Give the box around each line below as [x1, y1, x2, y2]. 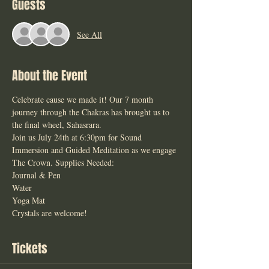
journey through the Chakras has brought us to [12, 106, 172, 118]
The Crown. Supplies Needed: [12, 157, 116, 169]
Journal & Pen [12, 169, 63, 181]
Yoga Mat [12, 195, 47, 207]
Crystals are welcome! [12, 207, 89, 219]
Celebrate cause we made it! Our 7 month [12, 94, 156, 106]
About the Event [12, 67, 87, 85]
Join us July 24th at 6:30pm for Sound [12, 131, 144, 144]
